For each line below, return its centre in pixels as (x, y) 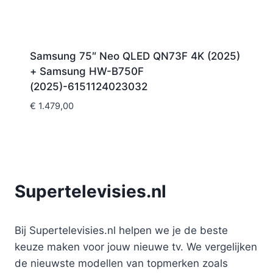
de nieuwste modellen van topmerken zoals (121, 263)
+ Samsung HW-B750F (87, 71)
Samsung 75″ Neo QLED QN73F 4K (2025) (135, 56)
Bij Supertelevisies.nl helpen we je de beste (121, 230)
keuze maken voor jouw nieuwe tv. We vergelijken (136, 246)
